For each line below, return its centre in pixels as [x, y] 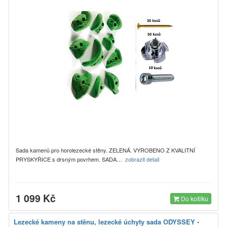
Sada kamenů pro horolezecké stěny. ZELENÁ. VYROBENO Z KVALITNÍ [105, 150]
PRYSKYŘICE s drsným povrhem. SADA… [70, 159]
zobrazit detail [143, 159]
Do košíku [194, 198]
